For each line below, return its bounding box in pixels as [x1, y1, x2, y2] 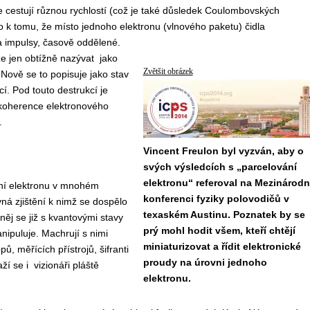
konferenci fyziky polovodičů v [143, 193, 289, 204]
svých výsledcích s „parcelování [143, 161, 297, 172]
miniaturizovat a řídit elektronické [143, 241, 301, 252]
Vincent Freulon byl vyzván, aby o [143, 145, 304, 156]
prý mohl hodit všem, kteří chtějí [143, 225, 295, 236]
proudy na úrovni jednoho [143, 257, 267, 268]
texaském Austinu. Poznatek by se [143, 209, 305, 220]
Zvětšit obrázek [143, 66, 193, 76]
